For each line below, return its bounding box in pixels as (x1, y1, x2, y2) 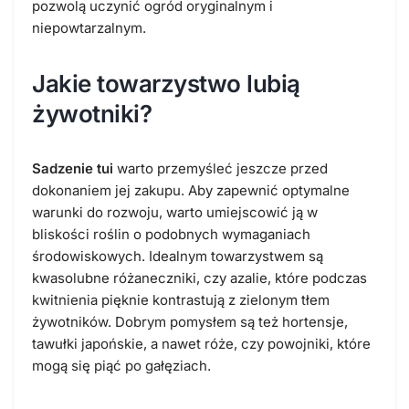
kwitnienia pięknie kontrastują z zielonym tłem (32, 291, 330, 309)
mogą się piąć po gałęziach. (32, 357, 211, 375)
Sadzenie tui (32, 160, 113, 178)
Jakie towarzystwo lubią (32, 69, 300, 99)
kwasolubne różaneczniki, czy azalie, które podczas (32, 269, 367, 288)
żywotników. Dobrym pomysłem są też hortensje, (32, 313, 348, 331)
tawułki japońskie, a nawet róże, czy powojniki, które (32, 335, 371, 353)
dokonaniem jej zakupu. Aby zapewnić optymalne (32, 182, 350, 200)
